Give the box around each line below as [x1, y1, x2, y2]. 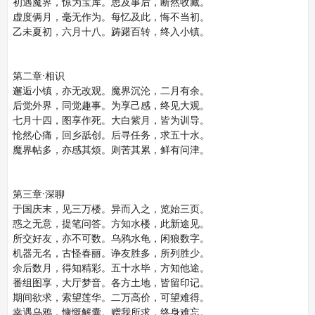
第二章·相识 [12, 70, 65, 82]
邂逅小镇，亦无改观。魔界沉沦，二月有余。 [12, 84, 210, 97]
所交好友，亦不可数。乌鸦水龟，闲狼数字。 [12, 232, 210, 245]
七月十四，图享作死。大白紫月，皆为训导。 [12, 114, 210, 127]
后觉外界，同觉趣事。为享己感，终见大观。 [12, 99, 210, 112]
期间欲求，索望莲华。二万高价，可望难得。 [12, 291, 210, 304]
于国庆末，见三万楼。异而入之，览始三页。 [12, 202, 210, 215]
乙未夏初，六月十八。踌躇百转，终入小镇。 [12, 25, 210, 38]
